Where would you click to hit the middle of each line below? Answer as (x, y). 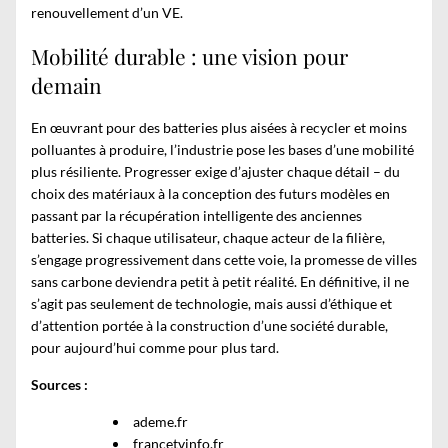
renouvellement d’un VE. (107, 13)
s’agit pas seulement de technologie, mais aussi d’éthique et (211, 304)
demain (66, 84)
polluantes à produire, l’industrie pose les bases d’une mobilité (222, 150)
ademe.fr (160, 422)
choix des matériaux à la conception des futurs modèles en (210, 194)
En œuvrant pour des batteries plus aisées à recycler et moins (219, 128)
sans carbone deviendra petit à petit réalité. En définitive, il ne (220, 282)
